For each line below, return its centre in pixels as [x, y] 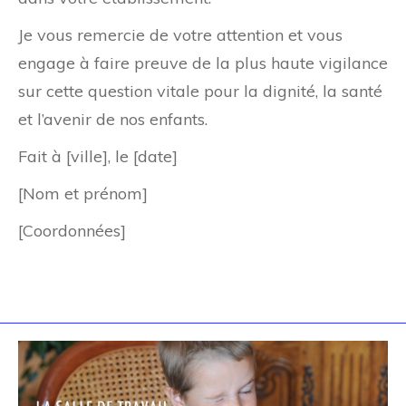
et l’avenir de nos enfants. [113, 120]
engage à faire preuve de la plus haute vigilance [203, 63]
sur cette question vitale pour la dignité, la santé [200, 92]
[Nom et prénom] [83, 194]
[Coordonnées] [72, 231]
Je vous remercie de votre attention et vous [180, 35]
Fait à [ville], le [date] [98, 157]
